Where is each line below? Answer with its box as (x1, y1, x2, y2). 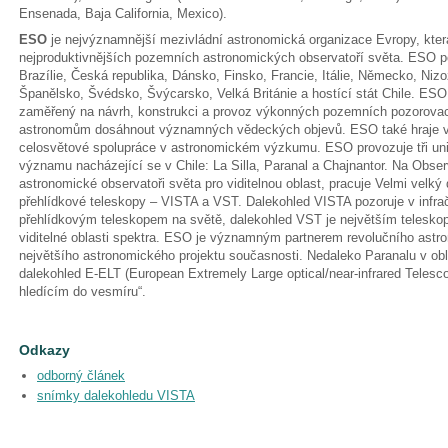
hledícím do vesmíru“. (19, 284, 146, 299)
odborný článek (37, 368, 125, 383)
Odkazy (19, 342, 70, 358)
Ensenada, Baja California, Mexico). (19, 6, 227, 21)
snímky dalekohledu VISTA (37, 388, 195, 403)
